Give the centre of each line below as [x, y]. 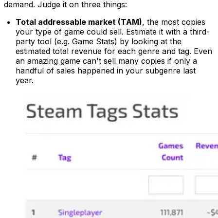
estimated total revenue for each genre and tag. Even [114, 51]
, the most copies [174, 22]
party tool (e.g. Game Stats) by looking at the [99, 42]
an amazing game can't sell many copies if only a [106, 61]
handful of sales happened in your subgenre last [106, 71]
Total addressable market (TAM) [79, 22]
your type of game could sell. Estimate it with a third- [113, 32]
